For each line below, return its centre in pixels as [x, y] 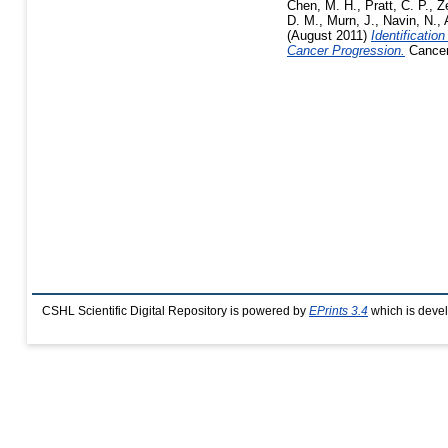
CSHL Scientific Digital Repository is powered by [175, 311]
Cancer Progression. [346, 50]
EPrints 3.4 [338, 311]
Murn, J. [351, 20]
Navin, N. [410, 20]
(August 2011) [329, 35]
